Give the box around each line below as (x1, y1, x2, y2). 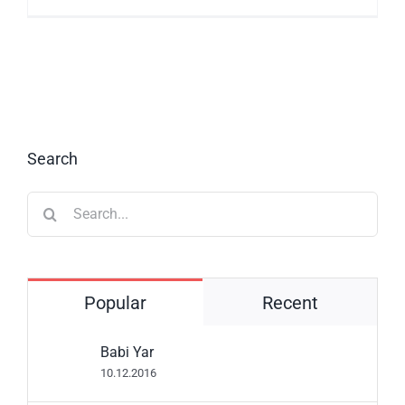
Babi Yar (100, 343, 154, 361)
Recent (261, 291, 318, 314)
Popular (83, 291, 146, 314)
